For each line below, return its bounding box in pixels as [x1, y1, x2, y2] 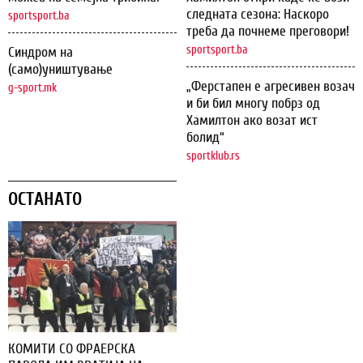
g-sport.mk [8, 81, 57, 96]
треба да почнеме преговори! [186, 23, 349, 41]
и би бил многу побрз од [186, 95, 320, 113]
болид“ [186, 129, 224, 147]
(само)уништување [8, 61, 113, 79]
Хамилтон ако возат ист [186, 112, 318, 130]
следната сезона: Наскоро [186, 6, 329, 23]
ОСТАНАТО [8, 189, 82, 211]
